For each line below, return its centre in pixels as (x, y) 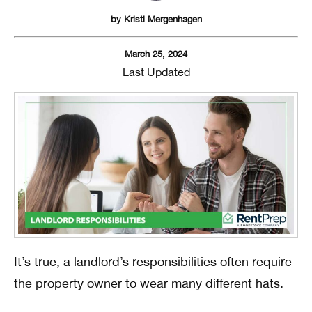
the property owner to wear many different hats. (149, 283)
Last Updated (156, 72)
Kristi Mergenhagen (163, 19)
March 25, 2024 (156, 54)
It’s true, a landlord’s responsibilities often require (153, 262)
